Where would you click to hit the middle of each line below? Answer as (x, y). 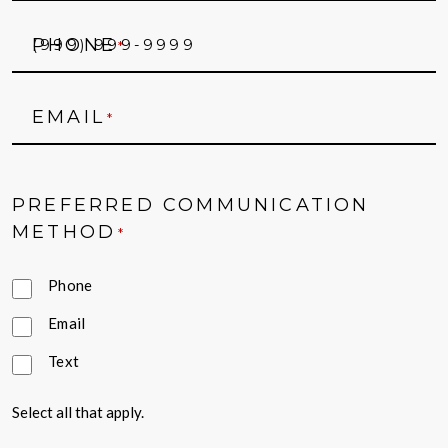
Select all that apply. (78, 412)
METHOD (64, 232)
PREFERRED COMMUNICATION (191, 205)
